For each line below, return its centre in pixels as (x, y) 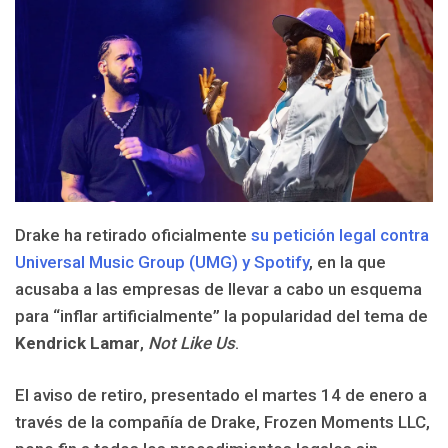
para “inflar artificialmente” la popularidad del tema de (221, 315)
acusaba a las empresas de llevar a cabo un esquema (218, 288)
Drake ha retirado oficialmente (133, 234)
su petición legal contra (340, 234)
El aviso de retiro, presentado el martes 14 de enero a (221, 395)
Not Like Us (191, 342)
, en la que (347, 261)
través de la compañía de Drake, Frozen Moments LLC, (222, 422)
